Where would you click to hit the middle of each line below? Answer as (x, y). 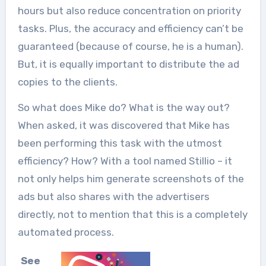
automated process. (66, 232)
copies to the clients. (67, 82)
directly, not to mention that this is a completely (132, 214)
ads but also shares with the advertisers (113, 196)
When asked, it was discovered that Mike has (123, 125)
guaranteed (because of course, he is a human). (130, 46)
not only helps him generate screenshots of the (131, 178)
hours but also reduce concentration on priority (129, 10)
